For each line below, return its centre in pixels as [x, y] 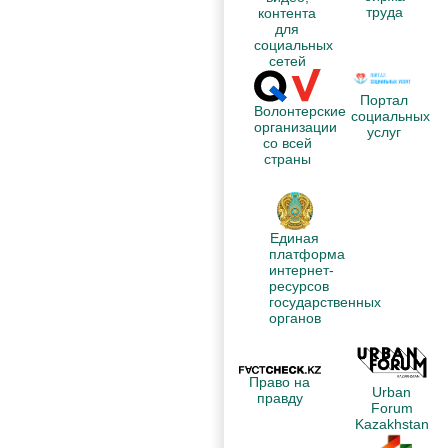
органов [294, 317]
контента [287, 13]
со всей [287, 143]
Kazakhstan [391, 424]
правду [279, 397]
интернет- [301, 269]
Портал [384, 100]
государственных [324, 301]
